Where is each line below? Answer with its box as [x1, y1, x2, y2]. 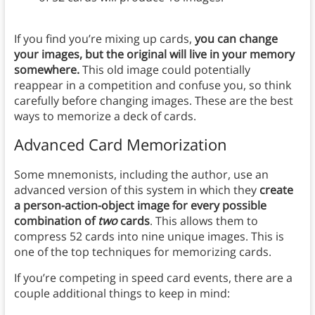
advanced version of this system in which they [13, 182, 259, 198]
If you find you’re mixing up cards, [13, 31, 195, 47]
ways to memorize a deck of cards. [13, 108, 196, 124]
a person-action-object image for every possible [13, 198, 266, 214]
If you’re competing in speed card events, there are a [13, 270, 292, 286]
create [259, 182, 293, 198]
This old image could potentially [82, 62, 250, 78]
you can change [194, 31, 278, 47]
